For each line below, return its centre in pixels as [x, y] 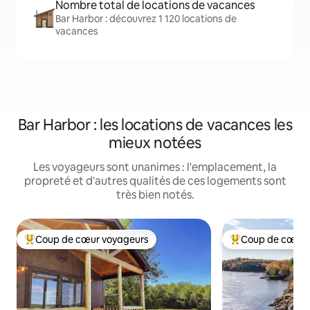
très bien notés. [155, 195]
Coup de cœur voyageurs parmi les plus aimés [128, 245]
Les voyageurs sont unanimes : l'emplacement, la [155, 167]
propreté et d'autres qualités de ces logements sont [155, 181]
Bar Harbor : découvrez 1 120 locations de [146, 19]
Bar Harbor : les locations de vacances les [155, 125]
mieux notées [155, 143]
